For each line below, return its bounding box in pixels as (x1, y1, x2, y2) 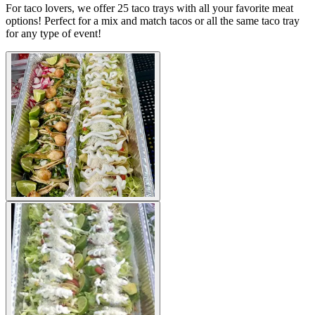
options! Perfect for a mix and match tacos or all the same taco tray (6, 15, 300, 27)
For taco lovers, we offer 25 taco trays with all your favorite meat (6, 2, 293, 14)
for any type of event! (6, 27, 101, 39)
